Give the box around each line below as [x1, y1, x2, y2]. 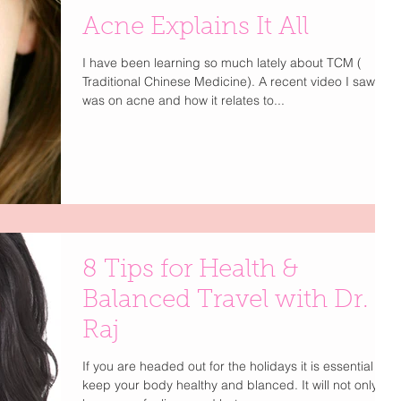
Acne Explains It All [82, 15, 309, 40]
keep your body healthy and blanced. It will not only [82, 377, 378, 394]
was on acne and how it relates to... [82, 92, 285, 108]
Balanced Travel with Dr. [82, 288, 369, 314]
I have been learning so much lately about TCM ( [82, 55, 362, 71]
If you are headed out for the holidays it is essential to [82, 358, 388, 375]
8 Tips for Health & [82, 258, 298, 284]
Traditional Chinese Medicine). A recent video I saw [82, 73, 375, 90]
